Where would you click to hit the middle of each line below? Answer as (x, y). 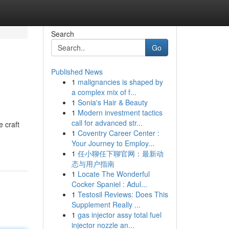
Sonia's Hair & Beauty (112, 102)
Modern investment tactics (120, 112)
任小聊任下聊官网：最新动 (120, 153)
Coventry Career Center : (118, 133)
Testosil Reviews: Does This (123, 194)
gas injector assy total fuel (119, 215)
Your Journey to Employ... (113, 143)
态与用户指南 (93, 164)
